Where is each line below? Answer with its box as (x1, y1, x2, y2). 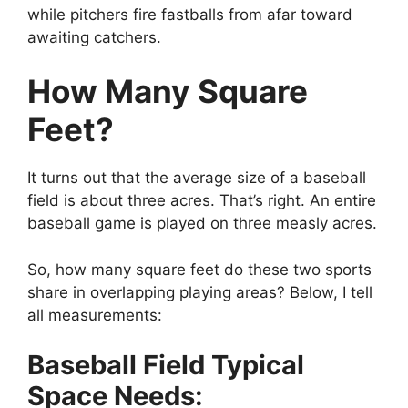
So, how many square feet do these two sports (27, 260, 372, 279)
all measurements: (27, 305, 162, 324)
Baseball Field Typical (27, 349, 304, 382)
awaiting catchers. (27, 27, 161, 46)
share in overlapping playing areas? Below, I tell (27, 282, 372, 301)
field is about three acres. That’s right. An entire (27, 191, 376, 210)
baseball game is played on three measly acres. (27, 214, 377, 233)
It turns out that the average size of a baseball (27, 168, 366, 188)
